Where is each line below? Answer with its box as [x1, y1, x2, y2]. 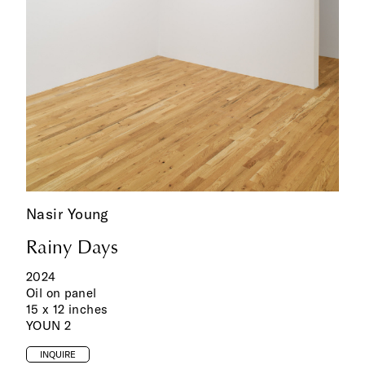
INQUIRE [40, 348, 76, 360]
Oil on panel [26, 285, 97, 301]
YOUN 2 [26, 318, 72, 334]
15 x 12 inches [26, 301, 108, 318]
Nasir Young [26, 204, 109, 224]
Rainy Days [26, 235, 118, 259]
